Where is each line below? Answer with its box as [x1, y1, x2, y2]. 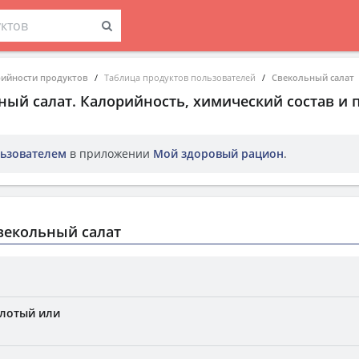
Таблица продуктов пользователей [104, 71, 256, 83]
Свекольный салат [272, 71, 354, 83]
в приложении [67, 146, 153, 161]
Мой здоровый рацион [153, 146, 284, 161]
